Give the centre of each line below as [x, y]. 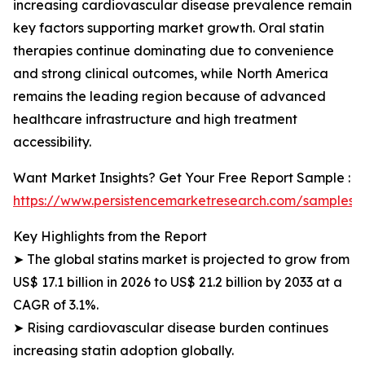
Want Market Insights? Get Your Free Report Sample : [182, 178]
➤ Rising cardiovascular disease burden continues [171, 328]
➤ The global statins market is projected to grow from [181, 259]
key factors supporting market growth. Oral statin [169, 28]
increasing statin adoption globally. [123, 350]
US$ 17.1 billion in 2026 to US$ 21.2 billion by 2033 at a [178, 282]
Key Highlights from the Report [110, 236]
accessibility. [52, 142]
